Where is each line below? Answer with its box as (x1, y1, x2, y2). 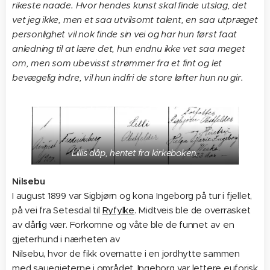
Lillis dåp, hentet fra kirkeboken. (71, 148, 199, 159)
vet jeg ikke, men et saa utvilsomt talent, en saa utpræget (12, 14, 258, 26)
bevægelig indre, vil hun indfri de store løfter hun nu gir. (12, 72, 243, 84)
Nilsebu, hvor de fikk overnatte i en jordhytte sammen (12, 248, 240, 260)
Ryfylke (102, 204, 134, 216)
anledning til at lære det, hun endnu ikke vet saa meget (12, 43, 245, 55)
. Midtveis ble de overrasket (134, 204, 251, 216)
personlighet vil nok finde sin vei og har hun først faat (12, 28, 237, 40)
